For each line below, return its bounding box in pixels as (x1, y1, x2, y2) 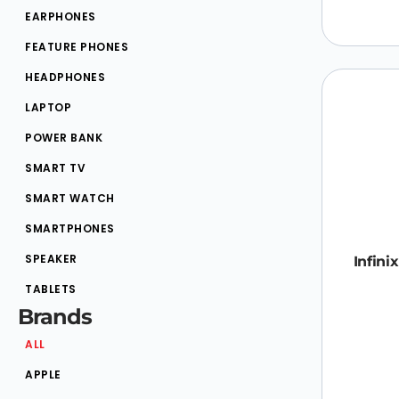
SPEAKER (25, 250, 77, 266)
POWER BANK (25, 129, 102, 145)
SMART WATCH (25, 190, 115, 206)
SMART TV (25, 159, 85, 175)
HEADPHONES (25, 69, 105, 85)
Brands (18, 303, 92, 330)
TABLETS (25, 281, 77, 297)
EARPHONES (25, 8, 96, 24)
